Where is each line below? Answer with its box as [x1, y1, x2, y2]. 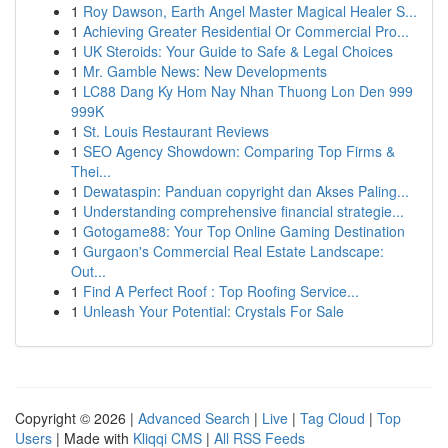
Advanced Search [138, 408, 250, 428]
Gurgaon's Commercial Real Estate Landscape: [83, 241, 384, 261]
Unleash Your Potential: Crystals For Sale [83, 301, 344, 321]
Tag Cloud [300, 408, 365, 428]
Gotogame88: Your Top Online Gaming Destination [83, 221, 405, 241]
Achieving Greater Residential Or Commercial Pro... [83, 21, 409, 41]
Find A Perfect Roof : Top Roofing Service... [83, 281, 359, 301]
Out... [71, 261, 106, 281]
